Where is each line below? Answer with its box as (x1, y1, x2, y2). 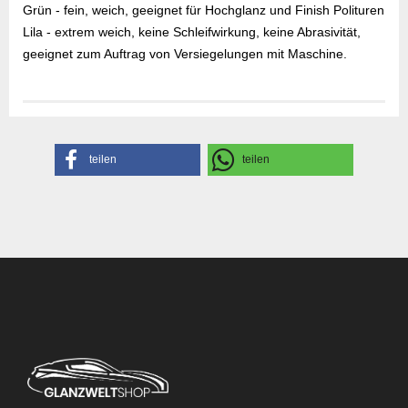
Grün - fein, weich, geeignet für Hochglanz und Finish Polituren (23, 3, 384, 17)
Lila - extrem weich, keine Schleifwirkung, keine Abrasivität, (23, 25, 361, 39)
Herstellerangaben (23, 112, 239, 139)
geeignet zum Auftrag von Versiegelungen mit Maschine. (23, 46, 347, 61)
